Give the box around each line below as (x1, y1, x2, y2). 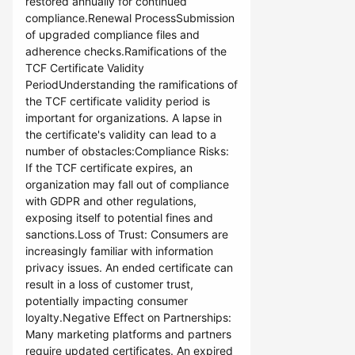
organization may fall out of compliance (25, 177, 229, 191)
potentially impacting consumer (25, 294, 188, 307)
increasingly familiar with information (25, 244, 213, 258)
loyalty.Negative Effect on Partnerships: (25, 311, 231, 324)
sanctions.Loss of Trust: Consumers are (25, 227, 228, 241)
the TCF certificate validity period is (25, 94, 210, 108)
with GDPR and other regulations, (25, 194, 197, 208)
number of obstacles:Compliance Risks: (25, 144, 229, 158)
